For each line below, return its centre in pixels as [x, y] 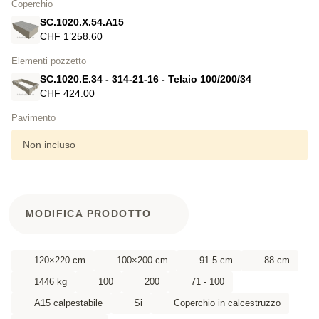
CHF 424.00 [67, 94]
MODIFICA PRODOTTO [89, 214]
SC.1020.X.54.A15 [82, 22]
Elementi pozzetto [49, 61]
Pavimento [33, 117]
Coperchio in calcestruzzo [227, 303]
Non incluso [49, 144]
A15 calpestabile [68, 303]
